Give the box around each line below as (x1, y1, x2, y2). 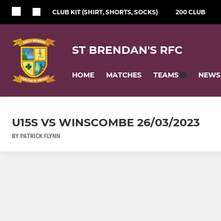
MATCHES (106, 70, 142, 79)
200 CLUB (176, 8, 205, 16)
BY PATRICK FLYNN (12, 132, 60, 140)
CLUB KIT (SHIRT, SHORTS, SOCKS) (52, 8, 158, 16)
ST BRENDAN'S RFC (72, 43, 183, 57)
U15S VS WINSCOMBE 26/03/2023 (12, 116, 200, 130)
